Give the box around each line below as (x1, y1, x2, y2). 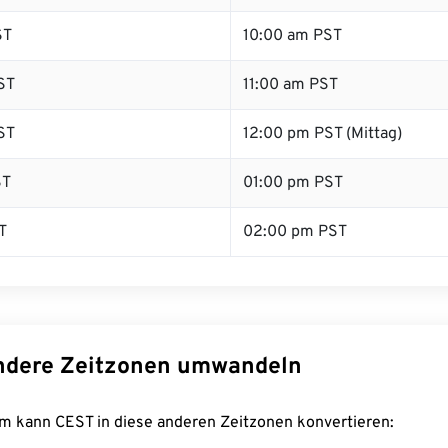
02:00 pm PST (243, 222, 347, 242)
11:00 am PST (243, 75, 338, 95)
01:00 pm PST (243, 173, 343, 193)
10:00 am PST (243, 26, 342, 46)
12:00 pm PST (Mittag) (243, 124, 402, 144)
